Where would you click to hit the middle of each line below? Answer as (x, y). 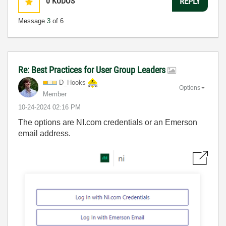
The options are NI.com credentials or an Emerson (108, 122)
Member (55, 94)
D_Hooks (72, 82)
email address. (44, 133)
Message (33, 21)
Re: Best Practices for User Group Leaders (93, 70)
